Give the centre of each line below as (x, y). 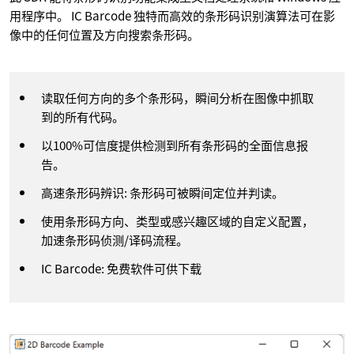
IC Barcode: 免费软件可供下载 (121, 268)
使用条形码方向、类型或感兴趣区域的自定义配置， (177, 221)
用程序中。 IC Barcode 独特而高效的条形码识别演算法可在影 (172, 15)
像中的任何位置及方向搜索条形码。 (104, 34)
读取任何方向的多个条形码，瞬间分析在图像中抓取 (177, 98)
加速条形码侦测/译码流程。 (115, 240)
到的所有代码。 (83, 117)
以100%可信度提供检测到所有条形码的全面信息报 (175, 145)
